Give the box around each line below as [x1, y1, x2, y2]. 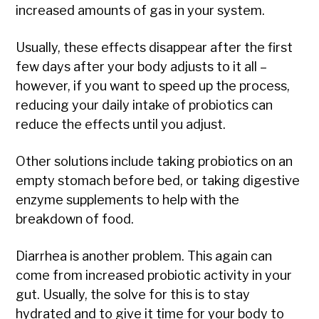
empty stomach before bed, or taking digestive [16, 173, 300, 189]
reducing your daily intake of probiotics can [16, 98, 273, 113]
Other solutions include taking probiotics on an [16, 154, 293, 169]
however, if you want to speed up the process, [16, 78, 291, 94]
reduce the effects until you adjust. [16, 117, 226, 132]
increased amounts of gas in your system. [16, 3, 266, 19]
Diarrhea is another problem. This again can [16, 249, 273, 264]
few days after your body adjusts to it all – [16, 59, 268, 75]
